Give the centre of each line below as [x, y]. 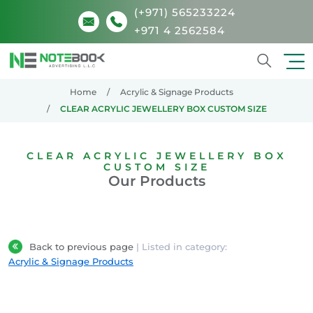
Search [283, 78]
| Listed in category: [182, 246]
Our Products [156, 181]
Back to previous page [83, 246]
